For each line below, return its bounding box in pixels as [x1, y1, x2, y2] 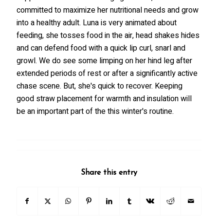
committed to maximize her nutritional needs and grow [16, 4, 199, 16]
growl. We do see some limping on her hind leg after [16, 54, 192, 67]
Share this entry [80, 169, 137, 177]
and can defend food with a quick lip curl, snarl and [16, 42, 185, 54]
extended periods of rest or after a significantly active [16, 67, 198, 79]
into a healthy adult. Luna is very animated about [16, 17, 177, 29]
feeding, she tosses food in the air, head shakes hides [16, 29, 200, 41]
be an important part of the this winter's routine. [16, 105, 174, 117]
